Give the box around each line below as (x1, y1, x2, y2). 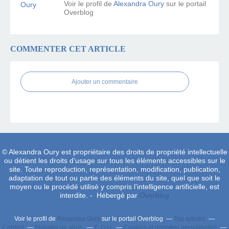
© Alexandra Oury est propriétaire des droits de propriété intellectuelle (2, 147, 227, 156)
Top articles (174, 215, 205, 222)
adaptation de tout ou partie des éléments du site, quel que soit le (9, 173, 220, 182)
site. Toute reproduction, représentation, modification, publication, (9, 165, 220, 173)
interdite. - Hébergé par (60, 191, 140, 199)
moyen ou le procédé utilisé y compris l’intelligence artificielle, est (10, 182, 219, 191)
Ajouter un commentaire (72, 78, 138, 85)
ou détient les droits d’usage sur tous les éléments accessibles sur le (4, 156, 225, 165)
